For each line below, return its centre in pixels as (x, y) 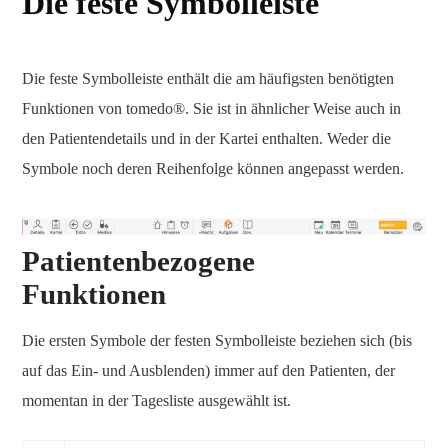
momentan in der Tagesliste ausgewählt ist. (156, 401)
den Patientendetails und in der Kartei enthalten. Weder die (206, 138)
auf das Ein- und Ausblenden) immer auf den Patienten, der (208, 371)
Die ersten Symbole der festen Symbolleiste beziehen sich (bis (217, 341)
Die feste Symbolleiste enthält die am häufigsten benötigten (208, 78)
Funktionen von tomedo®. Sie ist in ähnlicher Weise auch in (211, 108)
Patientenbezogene (138, 261)
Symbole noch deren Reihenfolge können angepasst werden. (213, 168)
